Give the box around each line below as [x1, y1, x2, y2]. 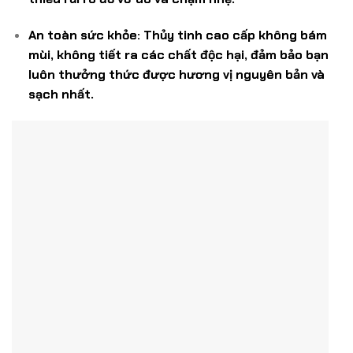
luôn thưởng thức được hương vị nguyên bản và [28, 66, 325, 84]
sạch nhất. [28, 86, 94, 103]
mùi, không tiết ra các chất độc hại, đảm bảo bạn [28, 46, 329, 64]
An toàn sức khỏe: [28, 27, 140, 44]
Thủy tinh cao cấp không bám [139, 27, 327, 44]
